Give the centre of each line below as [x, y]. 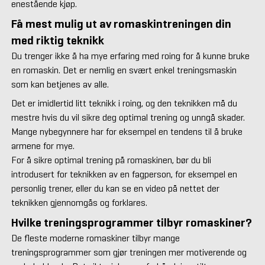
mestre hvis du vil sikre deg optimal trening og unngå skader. [128, 118]
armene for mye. [43, 146]
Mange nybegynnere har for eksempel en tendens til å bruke [127, 132]
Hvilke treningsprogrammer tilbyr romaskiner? [131, 223]
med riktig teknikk [57, 41]
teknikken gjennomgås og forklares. [79, 203]
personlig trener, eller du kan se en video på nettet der [115, 189]
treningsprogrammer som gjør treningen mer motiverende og [129, 253]
